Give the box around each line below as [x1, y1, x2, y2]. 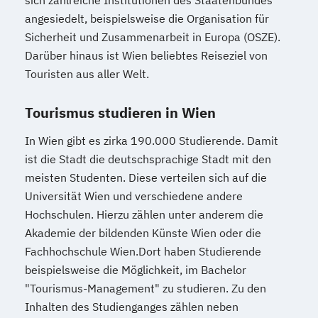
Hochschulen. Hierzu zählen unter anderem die [25, 207, 263, 222]
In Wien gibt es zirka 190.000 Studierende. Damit [25, 133, 278, 148]
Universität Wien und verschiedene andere [25, 189, 243, 204]
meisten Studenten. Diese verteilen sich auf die [25, 170, 267, 185]
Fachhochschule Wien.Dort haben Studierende [25, 244, 261, 259]
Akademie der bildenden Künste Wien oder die [25, 226, 261, 241]
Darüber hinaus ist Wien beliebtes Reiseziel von [25, 48, 268, 63]
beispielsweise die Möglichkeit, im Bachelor [25, 263, 246, 278]
